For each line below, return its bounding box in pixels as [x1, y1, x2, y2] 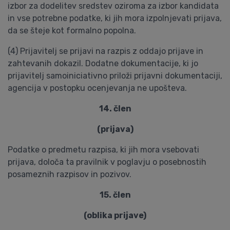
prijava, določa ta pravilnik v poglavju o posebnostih [8, 157, 206, 167]
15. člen [99, 190, 131, 200]
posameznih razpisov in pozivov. [8, 169, 131, 179]
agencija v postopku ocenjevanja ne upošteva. [8, 83, 187, 93]
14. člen [99, 104, 131, 113]
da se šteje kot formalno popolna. [8, 26, 136, 35]
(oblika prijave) [84, 210, 146, 220]
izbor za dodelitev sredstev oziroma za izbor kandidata [8, 1, 219, 11]
